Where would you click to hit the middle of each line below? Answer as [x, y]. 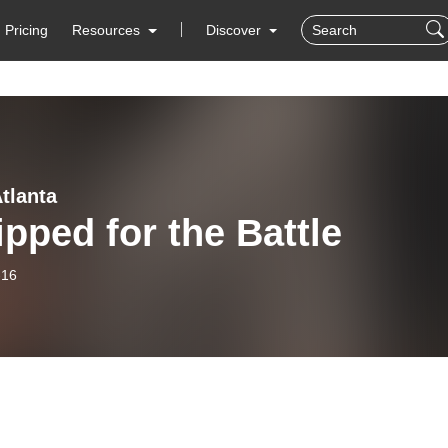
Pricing [27, 30]
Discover [235, 30]
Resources [106, 30]
